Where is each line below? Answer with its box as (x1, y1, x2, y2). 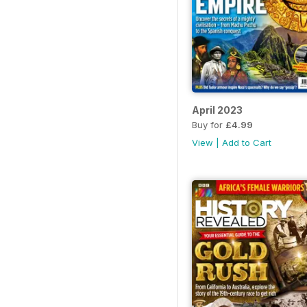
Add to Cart (222, 136, 271, 148)
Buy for (192, 119, 225, 130)
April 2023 (192, 103, 243, 116)
